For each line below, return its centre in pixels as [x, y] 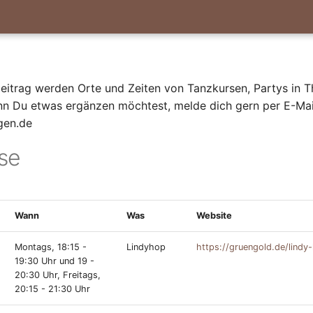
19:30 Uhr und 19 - [54, 261]
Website [214, 216]
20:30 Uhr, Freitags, [58, 275]
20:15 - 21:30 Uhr [52, 289]
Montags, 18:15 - [51, 247]
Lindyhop [146, 247]
